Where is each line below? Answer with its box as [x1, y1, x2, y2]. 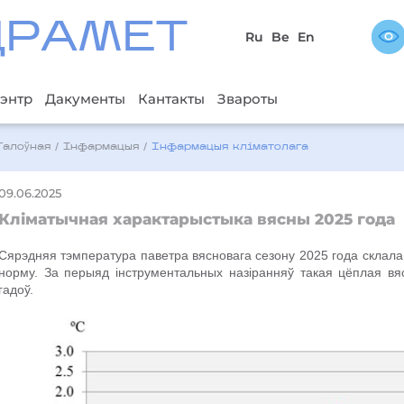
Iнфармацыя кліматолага [151, 142, 309, 152]
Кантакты [137, 89, 205, 107]
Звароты [216, 89, 278, 107]
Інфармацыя [63, 142, 140, 152]
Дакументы [44, 89, 125, 107]
